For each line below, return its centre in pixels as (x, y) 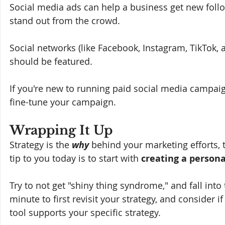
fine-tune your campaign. (64, 102)
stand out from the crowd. (66, 20)
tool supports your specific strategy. (85, 212)
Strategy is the (41, 144)
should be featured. (52, 61)
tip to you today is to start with (75, 158)
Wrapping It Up (61, 130)
